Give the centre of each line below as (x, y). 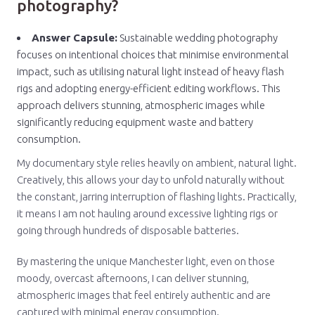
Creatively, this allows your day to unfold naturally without (151, 180)
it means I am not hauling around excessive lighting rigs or (147, 213)
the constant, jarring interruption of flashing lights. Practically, (157, 197)
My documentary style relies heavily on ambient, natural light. (157, 163)
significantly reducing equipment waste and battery (135, 122)
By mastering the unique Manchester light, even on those (146, 261)
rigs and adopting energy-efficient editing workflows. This (149, 88)
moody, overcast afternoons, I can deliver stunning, (133, 278)
